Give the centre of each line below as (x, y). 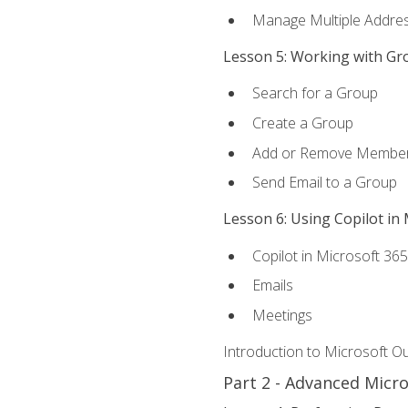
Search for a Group (315, 93)
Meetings (282, 315)
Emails (272, 286)
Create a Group (302, 122)
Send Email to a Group (324, 183)
